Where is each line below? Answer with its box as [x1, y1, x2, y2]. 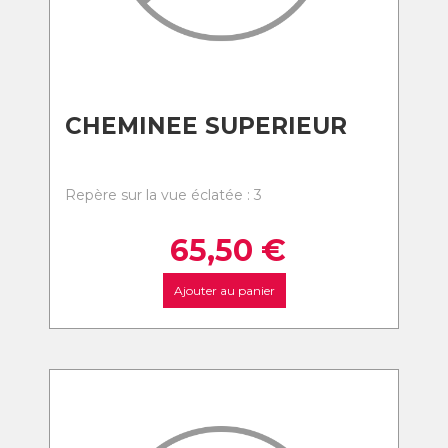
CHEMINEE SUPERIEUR [65, 112, 347, 140]
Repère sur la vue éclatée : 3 [65, 186, 262, 204]
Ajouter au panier [173, 283, 275, 298]
